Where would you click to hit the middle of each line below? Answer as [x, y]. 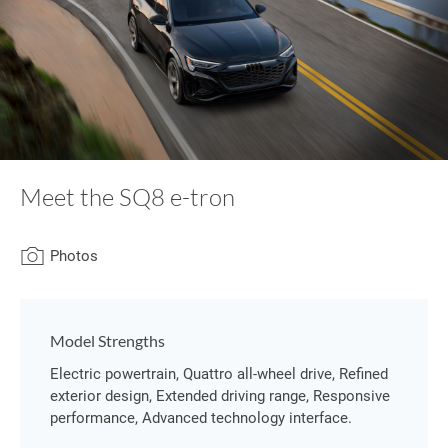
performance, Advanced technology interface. [201, 418]
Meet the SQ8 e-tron [127, 197]
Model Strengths [107, 340]
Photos [74, 256]
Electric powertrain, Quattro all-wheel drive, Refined [219, 374]
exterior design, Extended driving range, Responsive [220, 396]
